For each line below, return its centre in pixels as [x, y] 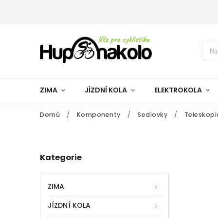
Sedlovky [152, 115]
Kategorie [61, 158]
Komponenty [99, 115]
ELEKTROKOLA [178, 90]
